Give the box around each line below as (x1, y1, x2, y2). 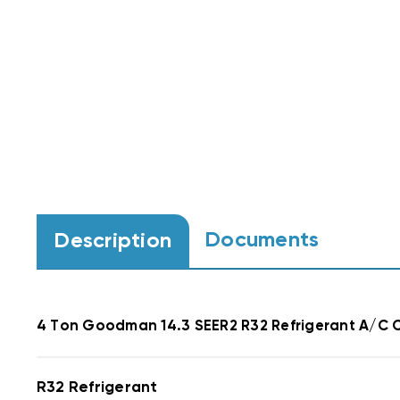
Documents (204, 229, 320, 251)
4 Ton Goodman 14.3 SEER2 (36, 319, 242, 335)
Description (54, 230, 172, 252)
